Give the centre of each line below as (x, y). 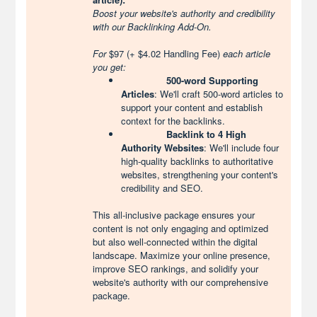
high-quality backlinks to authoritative (197, 161)
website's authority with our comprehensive (181, 282)
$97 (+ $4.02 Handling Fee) (165, 53)
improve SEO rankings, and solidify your (176, 269)
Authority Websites (163, 148)
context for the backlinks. (173, 121)
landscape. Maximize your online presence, (182, 255)
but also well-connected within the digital (175, 242)
